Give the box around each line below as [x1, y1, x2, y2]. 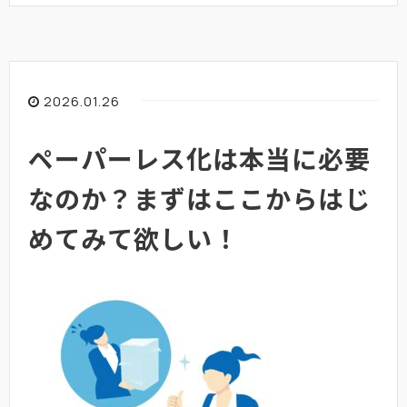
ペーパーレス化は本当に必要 [28, 141, 371, 176]
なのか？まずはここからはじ [28, 181, 371, 216]
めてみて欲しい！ [28, 221, 239, 256]
